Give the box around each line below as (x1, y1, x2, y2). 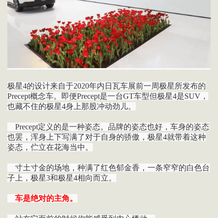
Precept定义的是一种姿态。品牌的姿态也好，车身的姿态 (7, 123, 209, 131)
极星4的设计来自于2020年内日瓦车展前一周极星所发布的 (7, 82, 206, 91)
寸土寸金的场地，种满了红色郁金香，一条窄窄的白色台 (7, 163, 210, 172)
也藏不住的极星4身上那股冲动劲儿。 (7, 102, 136, 111)
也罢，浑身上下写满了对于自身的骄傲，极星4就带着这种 (7, 133, 206, 142)
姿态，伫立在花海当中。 (7, 143, 93, 152)
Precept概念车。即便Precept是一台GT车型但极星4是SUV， (7, 92, 208, 101)
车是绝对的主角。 (15, 194, 77, 203)
